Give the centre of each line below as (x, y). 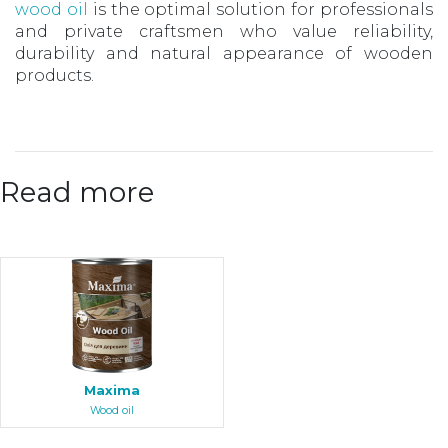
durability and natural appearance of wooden (224, 53)
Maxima (112, 390)
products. (54, 75)
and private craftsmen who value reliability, (224, 31)
